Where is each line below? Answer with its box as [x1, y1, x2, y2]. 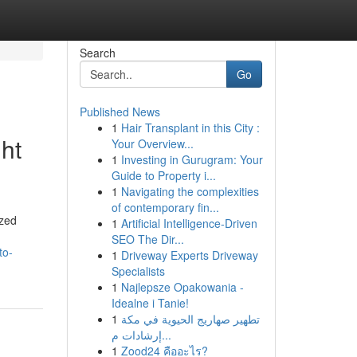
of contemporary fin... [111, 199, 219, 215]
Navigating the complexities [120, 183, 259, 199]
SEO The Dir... [111, 231, 184, 247]
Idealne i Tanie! [111, 295, 189, 311]
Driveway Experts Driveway [120, 247, 258, 263]
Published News [79, 104, 160, 120]
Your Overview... [111, 135, 194, 151]
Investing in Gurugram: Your [120, 151, 263, 167]
